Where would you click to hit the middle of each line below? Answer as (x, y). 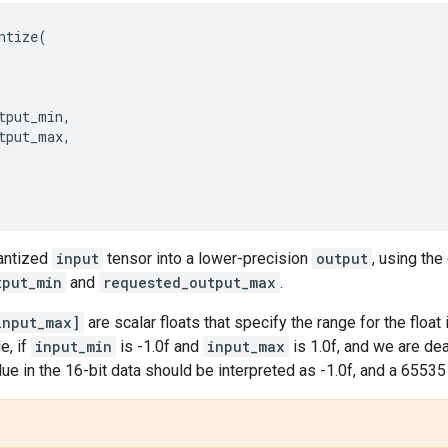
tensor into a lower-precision (207, 258)
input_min (73, 346)
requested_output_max (189, 282)
